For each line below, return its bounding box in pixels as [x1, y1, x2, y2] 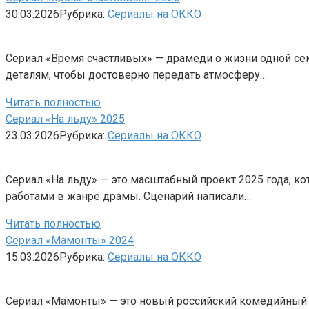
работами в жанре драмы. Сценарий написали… [6, 189, 251, 203]
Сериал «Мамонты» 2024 [6, 233, 134, 247]
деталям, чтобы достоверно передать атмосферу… [6, 68, 267, 81]
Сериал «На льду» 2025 [6, 112, 125, 126]
